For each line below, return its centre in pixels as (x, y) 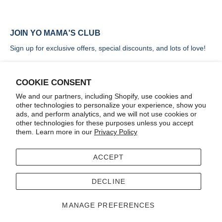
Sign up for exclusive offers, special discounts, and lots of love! (108, 48)
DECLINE (109, 181)
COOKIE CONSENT (54, 82)
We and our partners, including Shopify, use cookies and (104, 96)
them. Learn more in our (55, 132)
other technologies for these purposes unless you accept (105, 123)
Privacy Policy (116, 132)
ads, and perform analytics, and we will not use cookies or (106, 114)
